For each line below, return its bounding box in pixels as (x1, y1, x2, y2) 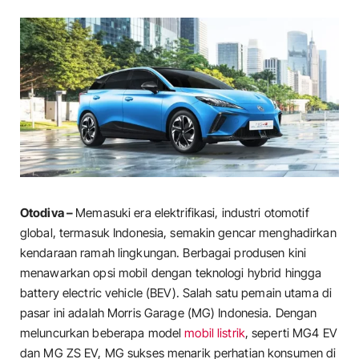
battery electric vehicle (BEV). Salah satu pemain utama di (20, 285, 333, 301)
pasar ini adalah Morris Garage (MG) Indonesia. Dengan (20, 305, 317, 321)
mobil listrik (184, 325, 245, 341)
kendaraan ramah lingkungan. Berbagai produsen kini (20, 245, 307, 260)
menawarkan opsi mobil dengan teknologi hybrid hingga (20, 265, 322, 280)
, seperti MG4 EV (244, 325, 337, 341)
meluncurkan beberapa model (20, 325, 185, 341)
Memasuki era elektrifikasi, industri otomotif (75, 205, 309, 220)
